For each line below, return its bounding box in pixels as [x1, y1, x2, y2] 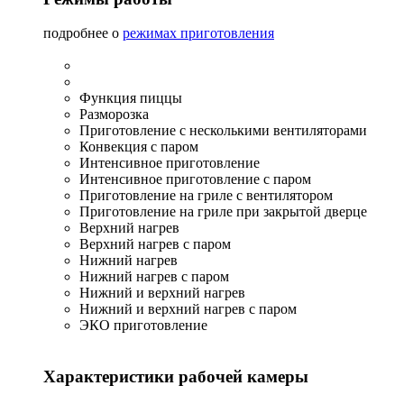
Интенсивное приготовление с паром [79, 171, 311, 188]
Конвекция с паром [79, 139, 198, 155]
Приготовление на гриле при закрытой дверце [79, 204, 367, 220]
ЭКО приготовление [79, 317, 207, 334]
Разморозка [79, 106, 149, 123]
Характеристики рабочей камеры [43, 367, 308, 387]
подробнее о [43, 25, 123, 41]
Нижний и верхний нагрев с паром [79, 301, 297, 317]
